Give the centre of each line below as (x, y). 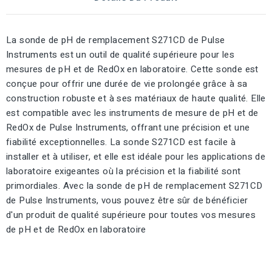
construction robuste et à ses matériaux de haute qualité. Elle (136, 98)
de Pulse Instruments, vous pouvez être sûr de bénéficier (127, 200)
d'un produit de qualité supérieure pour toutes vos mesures (131, 215)
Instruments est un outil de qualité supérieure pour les (120, 55)
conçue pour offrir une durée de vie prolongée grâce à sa (127, 84)
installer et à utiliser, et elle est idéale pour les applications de (136, 157)
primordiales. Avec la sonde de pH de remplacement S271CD (134, 186)
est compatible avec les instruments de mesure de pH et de (132, 113)
